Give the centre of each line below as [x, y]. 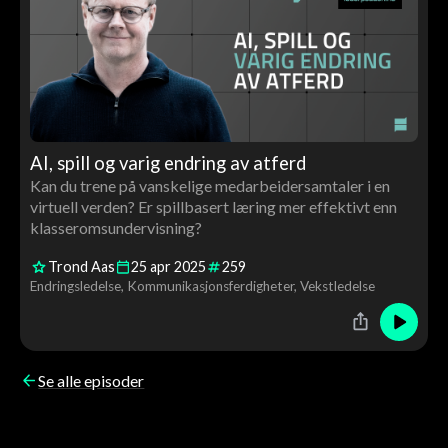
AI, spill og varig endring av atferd [167, 162]
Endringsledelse [75, 285]
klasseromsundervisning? [115, 227]
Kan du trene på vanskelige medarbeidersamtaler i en [209, 185]
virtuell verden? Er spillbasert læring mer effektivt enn [213, 206]
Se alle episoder [91, 381]
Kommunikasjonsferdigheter [210, 285]
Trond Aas [81, 267]
